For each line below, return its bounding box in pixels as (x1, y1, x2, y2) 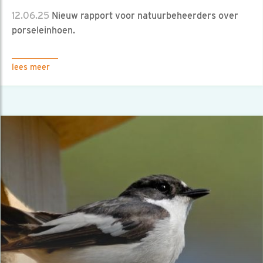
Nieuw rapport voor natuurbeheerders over (49, 10, 238, 22)
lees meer (12, 62, 50, 72)
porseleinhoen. (12, 25, 75, 36)
